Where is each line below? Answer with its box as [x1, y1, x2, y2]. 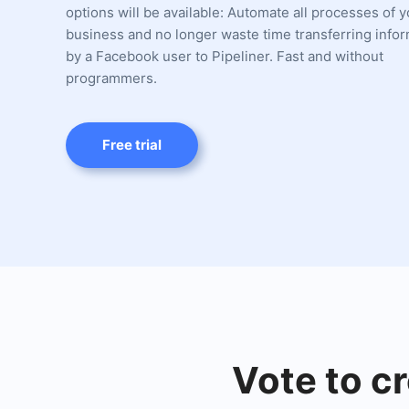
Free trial [102, 136, 162, 153]
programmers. [66, 69, 157, 87]
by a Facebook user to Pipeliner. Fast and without [66, 47, 383, 65]
